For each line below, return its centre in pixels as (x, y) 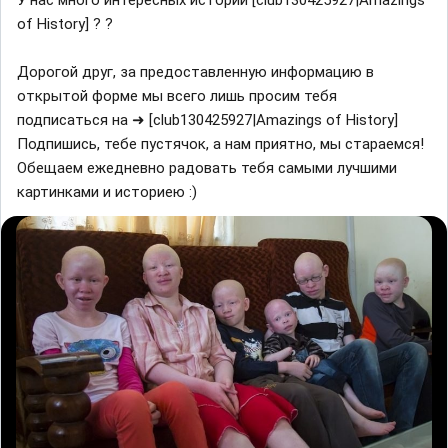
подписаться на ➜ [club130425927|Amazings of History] (207, 119)
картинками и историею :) (107, 191)
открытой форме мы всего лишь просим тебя (177, 95)
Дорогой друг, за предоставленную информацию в (195, 71)
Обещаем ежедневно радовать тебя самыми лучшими (207, 167)
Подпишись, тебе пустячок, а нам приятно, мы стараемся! (220, 143)
